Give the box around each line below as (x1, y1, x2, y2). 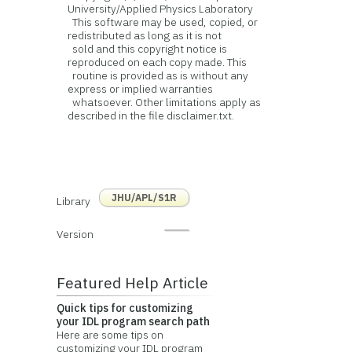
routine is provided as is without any (68, 68, 249, 82)
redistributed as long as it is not (68, 28, 222, 42)
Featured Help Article (56, 273, 208, 292)
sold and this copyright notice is (68, 42, 228, 56)
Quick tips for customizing (56, 301, 193, 315)
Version (56, 227, 93, 241)
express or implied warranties (68, 82, 214, 96)
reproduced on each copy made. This (68, 55, 247, 69)
